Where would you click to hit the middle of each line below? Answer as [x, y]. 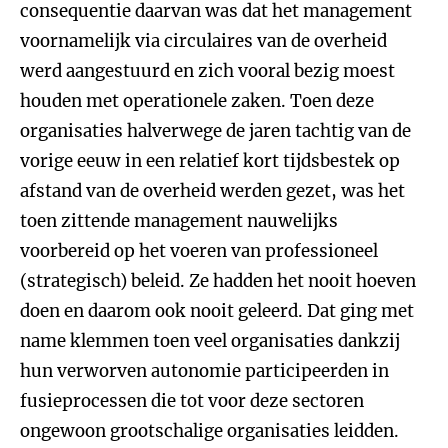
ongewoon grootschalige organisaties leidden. [209, 431]
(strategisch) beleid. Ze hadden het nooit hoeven [218, 281]
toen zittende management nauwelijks [179, 221]
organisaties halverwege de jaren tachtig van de [215, 131]
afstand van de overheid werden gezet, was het [212, 191]
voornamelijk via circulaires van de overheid [203, 41]
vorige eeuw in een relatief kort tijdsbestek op [210, 161]
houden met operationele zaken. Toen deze [197, 101]
